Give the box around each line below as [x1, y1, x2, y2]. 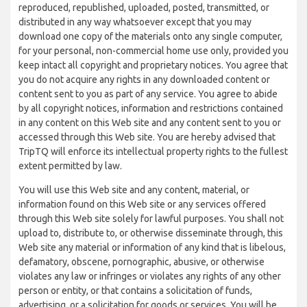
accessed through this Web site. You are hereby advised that [19, 132, 275, 143]
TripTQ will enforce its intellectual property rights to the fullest [19, 146, 288, 157]
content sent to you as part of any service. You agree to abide [19, 88, 278, 99]
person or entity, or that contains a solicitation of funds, [19, 285, 252, 296]
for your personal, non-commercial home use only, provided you [19, 45, 288, 56]
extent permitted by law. [19, 160, 122, 171]
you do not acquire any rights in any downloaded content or [19, 74, 270, 85]
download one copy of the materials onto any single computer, [19, 31, 282, 42]
